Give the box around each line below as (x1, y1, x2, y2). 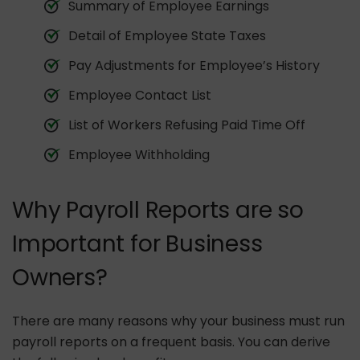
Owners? (12, 262, 108, 294)
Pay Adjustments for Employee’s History (68, 56, 320, 76)
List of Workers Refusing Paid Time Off (68, 116, 305, 135)
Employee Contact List (68, 86, 211, 105)
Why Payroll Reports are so (12, 194, 304, 227)
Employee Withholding (68, 145, 210, 165)
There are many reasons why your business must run (12, 312, 345, 331)
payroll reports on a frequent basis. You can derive (12, 333, 330, 352)
